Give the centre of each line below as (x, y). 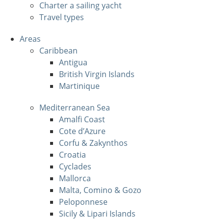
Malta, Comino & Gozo (100, 190)
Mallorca (75, 178)
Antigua (73, 62)
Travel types (62, 17)
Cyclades (75, 166)
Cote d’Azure (82, 131)
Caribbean (58, 50)
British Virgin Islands (97, 74)
